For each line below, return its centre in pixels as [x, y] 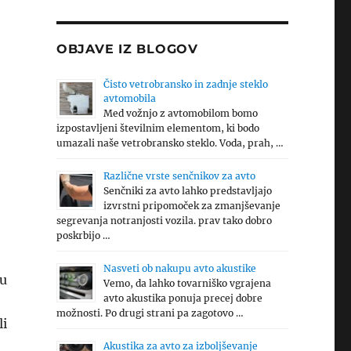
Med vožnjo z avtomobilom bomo [180, 113]
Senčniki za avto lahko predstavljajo [187, 191]
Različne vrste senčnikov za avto [179, 176]
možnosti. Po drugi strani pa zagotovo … [150, 313]
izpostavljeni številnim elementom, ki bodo [157, 128]
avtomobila [129, 98]
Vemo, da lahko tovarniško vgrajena [187, 283]
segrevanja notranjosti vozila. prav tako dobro [164, 221]
